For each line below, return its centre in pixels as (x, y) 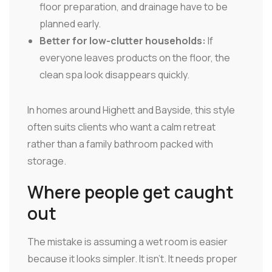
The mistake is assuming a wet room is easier (127, 242)
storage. (47, 161)
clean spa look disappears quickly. (114, 75)
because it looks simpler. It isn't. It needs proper (132, 259)
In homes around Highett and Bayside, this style (131, 110)
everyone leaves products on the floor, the (135, 58)
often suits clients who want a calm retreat (121, 127)
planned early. (70, 24)
